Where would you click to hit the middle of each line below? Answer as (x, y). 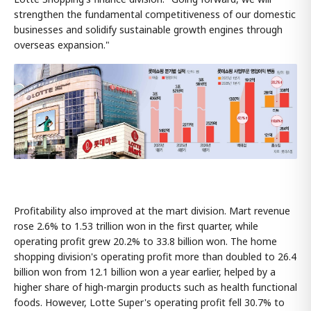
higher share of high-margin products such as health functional (155, 287)
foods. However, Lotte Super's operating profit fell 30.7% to (149, 302)
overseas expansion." (62, 44)
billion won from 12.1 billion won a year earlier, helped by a (145, 271)
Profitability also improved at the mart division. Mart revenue (152, 210)
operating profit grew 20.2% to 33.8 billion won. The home (145, 241)
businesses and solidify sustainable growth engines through (148, 29)
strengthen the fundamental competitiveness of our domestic (155, 14)
